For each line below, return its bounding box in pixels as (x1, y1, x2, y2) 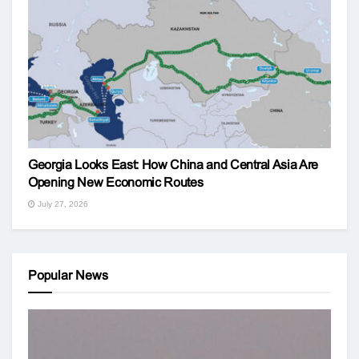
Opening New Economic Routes (28, 175, 204, 189)
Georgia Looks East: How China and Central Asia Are (28, 157, 318, 171)
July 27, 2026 (35, 199, 88, 208)
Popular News (28, 268, 108, 282)
